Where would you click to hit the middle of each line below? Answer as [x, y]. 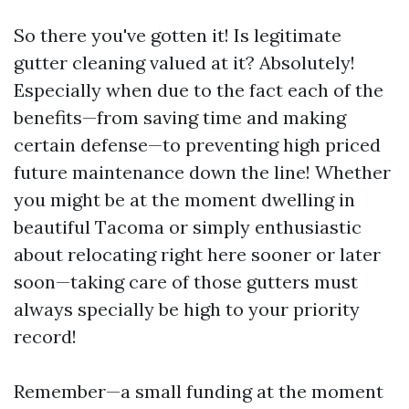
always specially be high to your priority [187, 309]
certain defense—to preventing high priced [197, 145]
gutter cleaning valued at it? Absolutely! [184, 63]
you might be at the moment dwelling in [184, 200]
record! [45, 337]
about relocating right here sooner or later [197, 255]
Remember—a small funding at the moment [199, 392]
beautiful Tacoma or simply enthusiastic [188, 227]
